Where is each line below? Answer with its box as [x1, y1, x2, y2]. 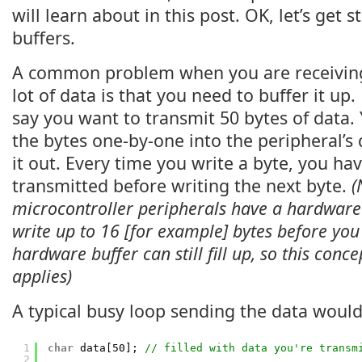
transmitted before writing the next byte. [12, 174, 351, 197]
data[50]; [80, 341, 145, 354]
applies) [12, 264, 72, 288]
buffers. [12, 26, 75, 49]
